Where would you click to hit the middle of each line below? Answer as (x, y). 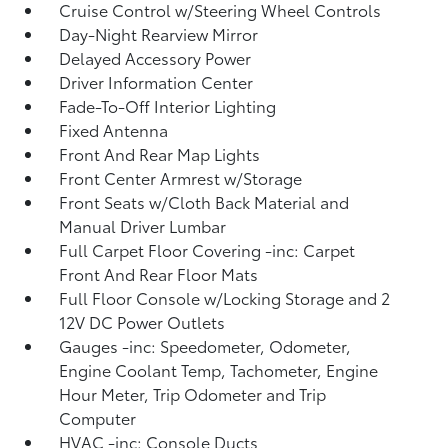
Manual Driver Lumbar (143, 225)
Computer (98, 417)
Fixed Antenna (114, 129)
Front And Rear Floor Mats (159, 273)
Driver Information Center (156, 81)
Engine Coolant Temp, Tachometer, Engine (219, 369)
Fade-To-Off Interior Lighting (168, 105)
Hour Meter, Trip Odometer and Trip (193, 393)
